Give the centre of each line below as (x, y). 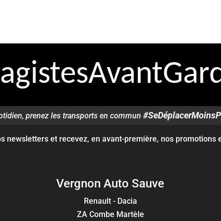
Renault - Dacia (110, 201)
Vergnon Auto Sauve (110, 183)
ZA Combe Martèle (110, 214)
